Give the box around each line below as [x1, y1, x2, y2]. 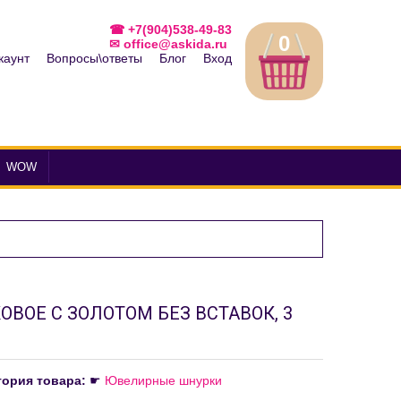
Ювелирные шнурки [105, 373, 222, 388]
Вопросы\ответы [47, 51, 142, 65]
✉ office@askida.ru [109, 37, 227, 51]
